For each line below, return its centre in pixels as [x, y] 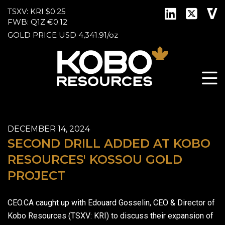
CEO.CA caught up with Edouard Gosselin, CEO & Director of [111, 202]
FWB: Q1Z [26, 22]
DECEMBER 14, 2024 [49, 129]
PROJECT [36, 175]
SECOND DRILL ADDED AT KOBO [109, 143]
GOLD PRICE [32, 35]
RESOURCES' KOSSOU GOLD [95, 159]
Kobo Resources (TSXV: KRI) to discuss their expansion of [110, 215]
